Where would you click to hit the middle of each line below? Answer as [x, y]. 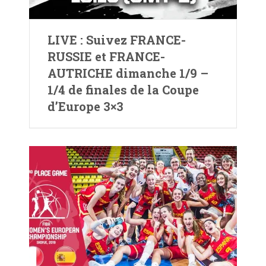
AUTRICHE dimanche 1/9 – [128, 73]
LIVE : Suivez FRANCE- [117, 40]
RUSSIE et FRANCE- [106, 56]
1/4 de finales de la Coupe [123, 90]
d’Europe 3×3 [85, 106]
